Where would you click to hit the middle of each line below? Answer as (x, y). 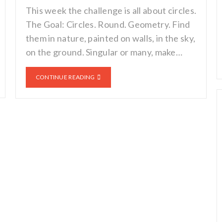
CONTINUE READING (65, 77)
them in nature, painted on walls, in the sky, (111, 38)
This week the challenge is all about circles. (111, 10)
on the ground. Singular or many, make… (104, 52)
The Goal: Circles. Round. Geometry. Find (108, 24)
